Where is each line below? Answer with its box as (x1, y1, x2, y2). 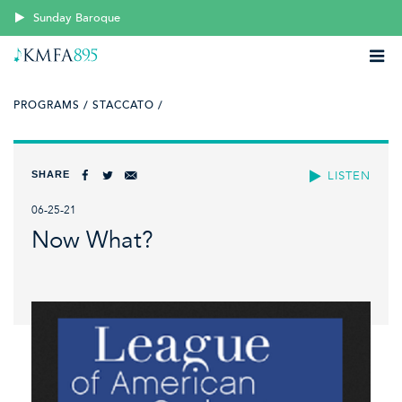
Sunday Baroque (33, 11, 121, 25)
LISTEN (328, 168, 371, 183)
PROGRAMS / (13, 99, 89, 111)
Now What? (31, 226, 153, 255)
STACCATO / (92, 99, 163, 111)
